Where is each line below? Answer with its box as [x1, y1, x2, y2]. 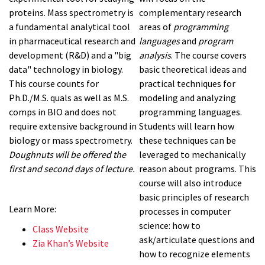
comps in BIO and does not [9, 105, 117, 118]
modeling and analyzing [139, 91, 236, 104]
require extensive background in [9, 119, 137, 132]
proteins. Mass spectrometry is [9, 6, 134, 18]
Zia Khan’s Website [33, 237, 109, 249]
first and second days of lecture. [9, 162, 135, 174]
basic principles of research [139, 190, 249, 203]
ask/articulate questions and [139, 233, 254, 245]
